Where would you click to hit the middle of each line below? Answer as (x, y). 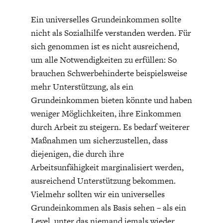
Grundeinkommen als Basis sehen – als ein (108, 207)
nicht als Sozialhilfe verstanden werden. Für (111, 33)
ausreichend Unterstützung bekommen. (103, 180)
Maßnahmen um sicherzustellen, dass (99, 140)
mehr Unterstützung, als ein (82, 86)
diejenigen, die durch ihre (77, 154)
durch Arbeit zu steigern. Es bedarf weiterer (110, 127)
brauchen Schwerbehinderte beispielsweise (109, 73)
